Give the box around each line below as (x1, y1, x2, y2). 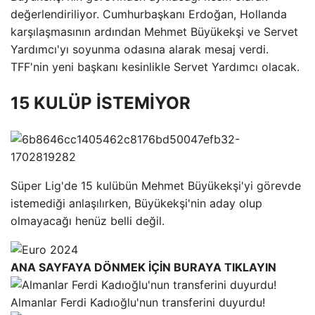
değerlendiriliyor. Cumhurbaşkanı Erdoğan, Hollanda (11, 6, 287, 21)
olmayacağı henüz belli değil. (11, 213, 165, 228)
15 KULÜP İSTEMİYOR (11, 92, 191, 113)
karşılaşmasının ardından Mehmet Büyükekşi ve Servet (11, 24, 298, 39)
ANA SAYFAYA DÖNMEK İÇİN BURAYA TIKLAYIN (11, 259, 276, 274)
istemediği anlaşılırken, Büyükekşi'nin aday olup (11, 195, 262, 210)
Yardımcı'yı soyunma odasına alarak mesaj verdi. (11, 41, 269, 56)
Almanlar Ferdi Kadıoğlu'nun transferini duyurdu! (11, 295, 265, 309)
